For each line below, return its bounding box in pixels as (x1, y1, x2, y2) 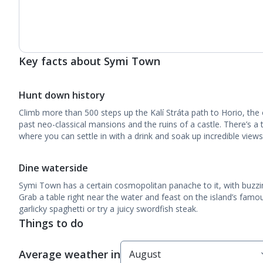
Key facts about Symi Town (19, 54, 160, 68)
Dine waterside (19, 161, 90, 174)
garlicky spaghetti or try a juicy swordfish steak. (19, 203, 198, 214)
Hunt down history (19, 89, 105, 102)
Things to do (19, 216, 83, 230)
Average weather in (19, 247, 120, 261)
